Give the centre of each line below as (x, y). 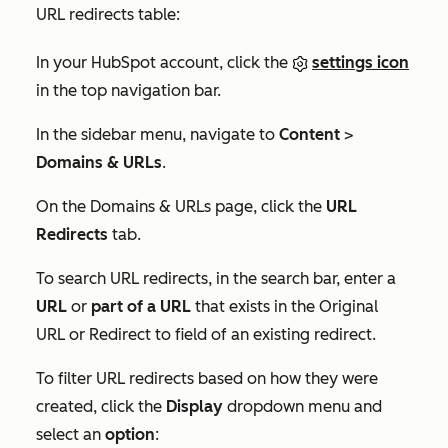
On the (63, 207)
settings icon (360, 63)
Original (348, 307)
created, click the (101, 407)
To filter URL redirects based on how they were (207, 379)
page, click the (268, 207)
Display (196, 407)
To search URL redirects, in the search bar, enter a (216, 279)
